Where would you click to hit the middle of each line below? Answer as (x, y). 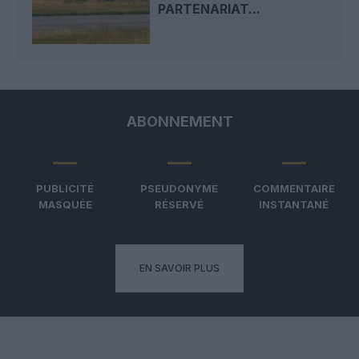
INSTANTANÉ (294, 204)
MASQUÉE (65, 204)
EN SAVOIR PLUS (179, 268)
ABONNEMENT (179, 121)
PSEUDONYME (179, 188)
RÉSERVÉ (179, 204)
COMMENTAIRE (294, 188)
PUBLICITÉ (65, 188)
